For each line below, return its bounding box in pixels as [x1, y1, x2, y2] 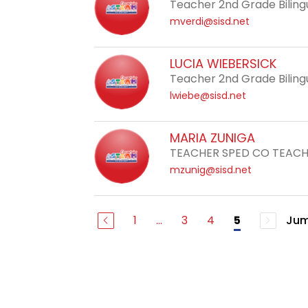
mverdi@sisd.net [170, 14, 250, 28]
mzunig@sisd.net [170, 163, 252, 177]
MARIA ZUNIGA [170, 129, 256, 146]
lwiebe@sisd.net [170, 89, 247, 102]
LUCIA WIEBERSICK [170, 55, 277, 72]
